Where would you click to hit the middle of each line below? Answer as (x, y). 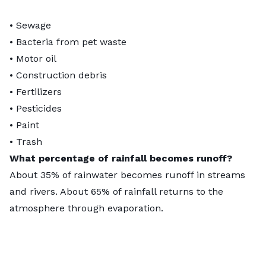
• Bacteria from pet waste (68, 42)
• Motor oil (33, 58)
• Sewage (30, 25)
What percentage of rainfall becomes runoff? (121, 158)
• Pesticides (36, 108)
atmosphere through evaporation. (86, 208)
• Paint (24, 125)
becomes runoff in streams (181, 175)
